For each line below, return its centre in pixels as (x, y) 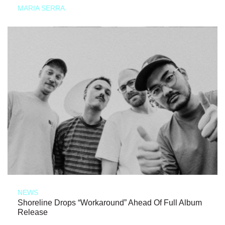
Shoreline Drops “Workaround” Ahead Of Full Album (110, 203)
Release (33, 212)
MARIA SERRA (41, 8)
